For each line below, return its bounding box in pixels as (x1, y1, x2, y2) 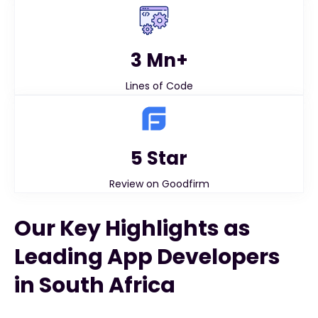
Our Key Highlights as (14, 213, 251, 243)
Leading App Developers (14, 241, 280, 272)
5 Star (131, 145, 187, 171)
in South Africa (14, 270, 175, 300)
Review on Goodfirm (109, 176, 209, 191)
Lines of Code (125, 78, 193, 93)
